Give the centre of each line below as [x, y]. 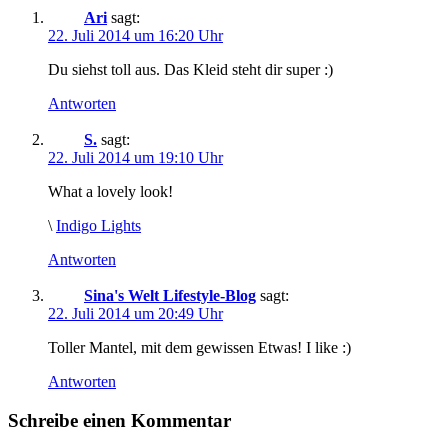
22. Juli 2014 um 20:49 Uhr [135, 313]
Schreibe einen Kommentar [119, 420]
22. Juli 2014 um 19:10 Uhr [135, 157]
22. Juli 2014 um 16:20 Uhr [135, 35]
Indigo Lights [98, 225]
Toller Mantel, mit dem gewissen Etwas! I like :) [199, 347]
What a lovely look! [110, 191]
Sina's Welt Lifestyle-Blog [170, 295]
